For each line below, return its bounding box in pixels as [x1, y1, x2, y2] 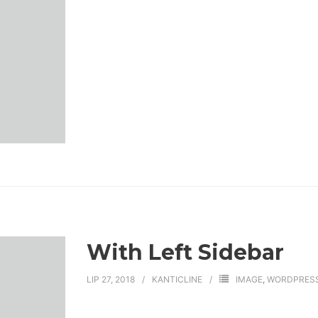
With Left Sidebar [86, 239, 284, 266]
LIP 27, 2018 [86, 274, 135, 285]
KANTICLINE [151, 274, 202, 285]
